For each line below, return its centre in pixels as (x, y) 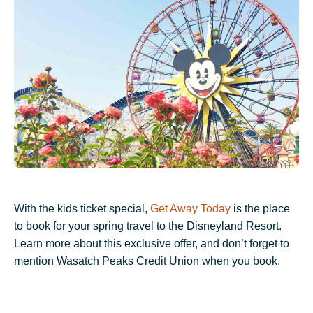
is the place (262, 209)
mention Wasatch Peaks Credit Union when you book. (147, 261)
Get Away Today (192, 209)
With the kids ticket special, (82, 209)
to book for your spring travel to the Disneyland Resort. (148, 226)
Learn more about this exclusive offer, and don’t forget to (152, 243)
